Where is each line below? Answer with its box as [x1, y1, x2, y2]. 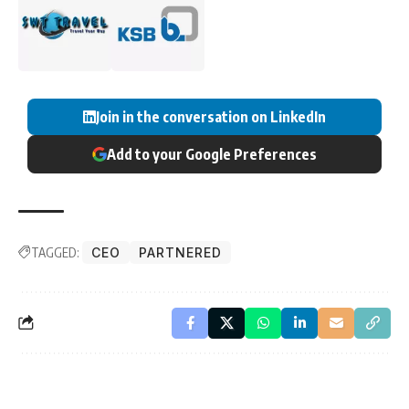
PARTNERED [138, 244, 222, 260]
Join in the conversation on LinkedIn [96, 107, 326, 126]
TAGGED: [31, 244, 79, 260]
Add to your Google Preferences [107, 144, 317, 163]
